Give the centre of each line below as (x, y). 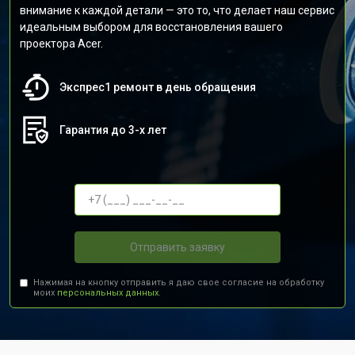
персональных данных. (109, 293)
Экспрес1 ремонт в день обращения (158, 87)
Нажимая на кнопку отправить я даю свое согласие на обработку (179, 282)
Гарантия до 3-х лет (113, 130)
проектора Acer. (61, 44)
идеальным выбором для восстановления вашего (151, 27)
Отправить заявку (177, 247)
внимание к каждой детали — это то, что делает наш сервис (177, 10)
